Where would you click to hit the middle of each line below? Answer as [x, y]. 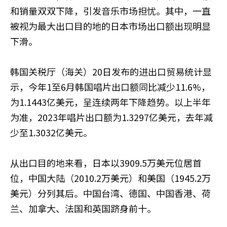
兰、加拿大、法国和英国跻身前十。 [83, 208]
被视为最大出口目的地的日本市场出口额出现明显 [110, 26]
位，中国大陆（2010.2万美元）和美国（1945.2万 [110, 178]
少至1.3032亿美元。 [51, 132]
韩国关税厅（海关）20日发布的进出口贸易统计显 [111, 71]
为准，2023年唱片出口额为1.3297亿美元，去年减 [111, 117]
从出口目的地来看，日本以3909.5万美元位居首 [106, 163]
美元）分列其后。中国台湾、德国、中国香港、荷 [110, 193]
